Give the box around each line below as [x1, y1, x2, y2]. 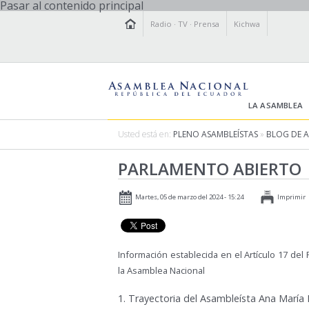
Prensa [194, 19, 220, 29]
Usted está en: [118, 128, 173, 141]
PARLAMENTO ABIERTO [118, 157, 301, 181]
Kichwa [234, 19, 261, 29]
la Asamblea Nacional [118, 264, 207, 277]
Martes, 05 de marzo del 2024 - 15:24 [135, 192, 243, 202]
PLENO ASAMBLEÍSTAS [173, 128, 258, 141]
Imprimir [277, 192, 306, 202]
